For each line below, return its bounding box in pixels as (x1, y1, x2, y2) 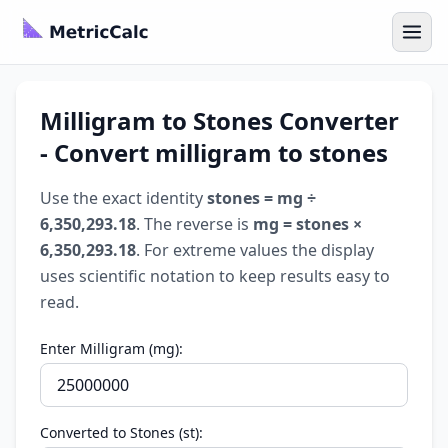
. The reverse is (136, 213, 253, 235)
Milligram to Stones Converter (40, 104, 399, 137)
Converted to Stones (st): (40, 423, 203, 442)
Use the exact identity (40, 187, 207, 209)
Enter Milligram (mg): (40, 339, 183, 358)
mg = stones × (253, 213, 362, 235)
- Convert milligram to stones (40, 136, 388, 169)
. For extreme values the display (136, 239, 374, 261)
